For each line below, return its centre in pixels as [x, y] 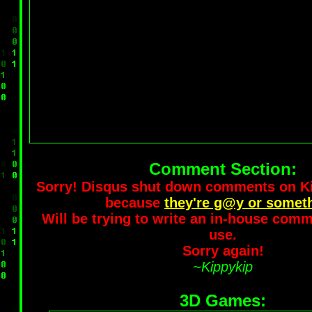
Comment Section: [223, 169]
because [135, 203]
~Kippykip [223, 267]
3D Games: [223, 301]
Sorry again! [223, 251]
